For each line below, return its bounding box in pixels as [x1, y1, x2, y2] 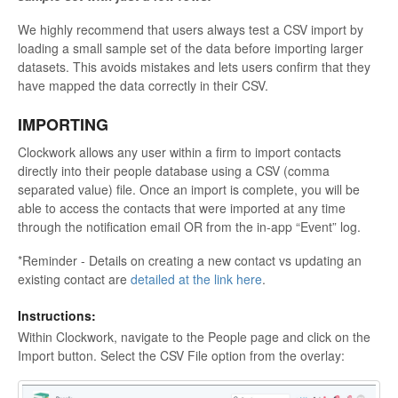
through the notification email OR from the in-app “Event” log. [18, 218, 361, 236]
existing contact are [18, 270, 127, 289]
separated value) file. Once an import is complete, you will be [18, 180, 360, 199]
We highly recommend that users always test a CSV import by [18, 20, 363, 39]
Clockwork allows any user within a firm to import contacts [18, 143, 341, 162]
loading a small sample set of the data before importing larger [18, 39, 363, 58]
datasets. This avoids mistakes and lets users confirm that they [18, 58, 370, 76]
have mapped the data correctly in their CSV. [18, 76, 268, 95]
